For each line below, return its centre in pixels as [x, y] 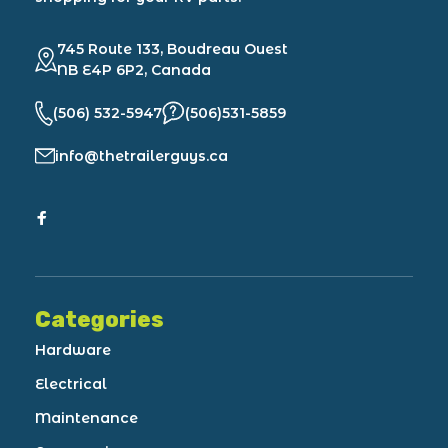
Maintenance [86, 417]
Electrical [71, 383]
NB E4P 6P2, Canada [134, 69]
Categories [99, 319]
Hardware [73, 349]
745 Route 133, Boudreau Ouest [172, 48]
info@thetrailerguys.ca [141, 155]
